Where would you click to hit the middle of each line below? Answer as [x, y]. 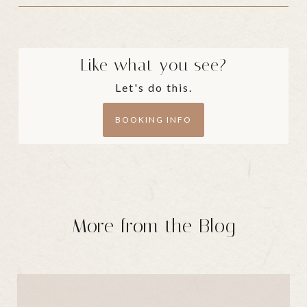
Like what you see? [153, 65]
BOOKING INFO [153, 120]
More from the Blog [153, 226]
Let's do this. [153, 88]
